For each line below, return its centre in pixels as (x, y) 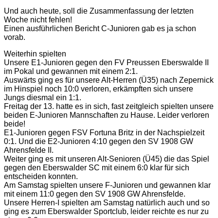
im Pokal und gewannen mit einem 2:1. (71, 72)
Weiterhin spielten (35, 54)
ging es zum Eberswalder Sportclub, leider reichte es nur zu (106, 212)
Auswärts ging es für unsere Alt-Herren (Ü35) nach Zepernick (109, 80)
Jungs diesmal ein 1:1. (43, 98)
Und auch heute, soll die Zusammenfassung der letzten (99, 11)
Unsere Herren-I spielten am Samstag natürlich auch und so (107, 203)
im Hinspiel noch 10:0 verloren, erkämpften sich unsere (99, 89)
